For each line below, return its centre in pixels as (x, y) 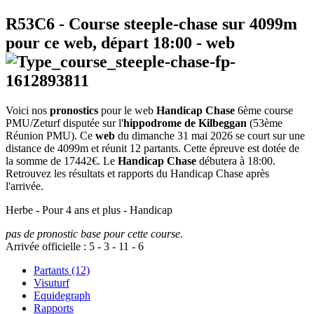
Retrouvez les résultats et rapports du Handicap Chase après (137, 174)
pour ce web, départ (79, 43)
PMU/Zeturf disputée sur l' (64, 123)
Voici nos (28, 111)
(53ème (265, 123)
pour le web (127, 111)
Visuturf (52, 283)
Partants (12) (62, 271)
